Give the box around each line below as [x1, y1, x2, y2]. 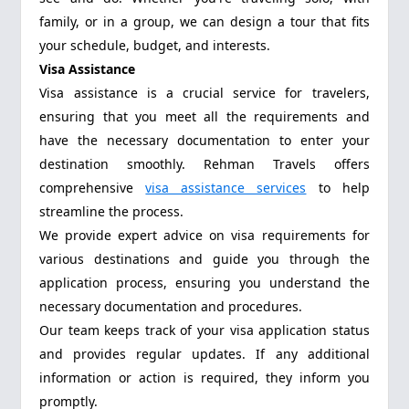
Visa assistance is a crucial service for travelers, [39, 84, 370, 102]
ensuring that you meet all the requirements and [39, 108, 370, 126]
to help [306, 179, 370, 197]
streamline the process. [39, 203, 188, 221]
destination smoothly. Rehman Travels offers [39, 155, 370, 173]
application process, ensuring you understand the [39, 274, 370, 292]
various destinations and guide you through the [39, 250, 370, 268]
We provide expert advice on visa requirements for [39, 226, 370, 245]
